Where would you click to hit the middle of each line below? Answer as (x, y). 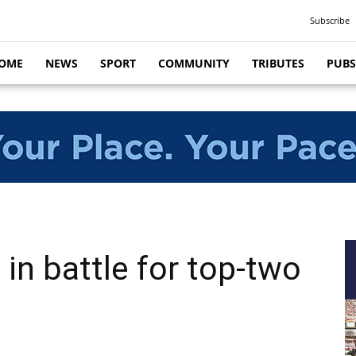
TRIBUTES (278, 63)
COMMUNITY (194, 63)
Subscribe (330, 20)
